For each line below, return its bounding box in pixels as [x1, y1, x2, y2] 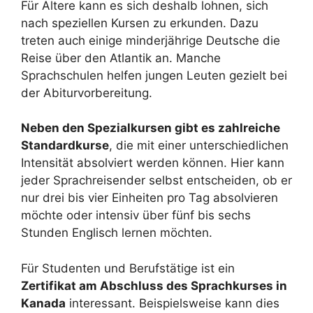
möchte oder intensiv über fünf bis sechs [21, 208, 251, 222]
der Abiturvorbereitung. [21, 85, 152, 100]
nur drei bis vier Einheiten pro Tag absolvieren [21, 191, 278, 205]
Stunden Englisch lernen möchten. [21, 226, 212, 240]
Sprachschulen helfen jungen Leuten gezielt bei [21, 68, 287, 82]
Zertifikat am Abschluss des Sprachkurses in [21, 278, 287, 293]
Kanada [21, 296, 66, 310]
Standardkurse [21, 138, 109, 152]
